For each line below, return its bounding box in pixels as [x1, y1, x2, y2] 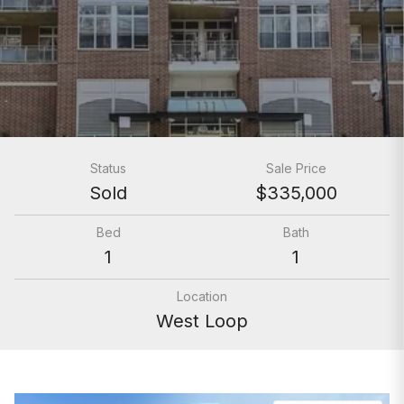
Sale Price [265, 161, 326, 176]
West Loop [156, 310, 248, 332]
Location [177, 289, 227, 304]
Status [90, 161, 126, 176]
